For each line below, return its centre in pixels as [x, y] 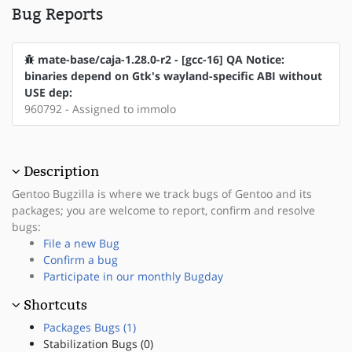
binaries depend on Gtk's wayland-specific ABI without [173, 75]
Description [61, 171]
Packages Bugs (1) [90, 327]
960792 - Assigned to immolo [100, 108]
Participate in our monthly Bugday [133, 276]
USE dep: [48, 92]
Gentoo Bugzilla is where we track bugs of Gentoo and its [162, 193]
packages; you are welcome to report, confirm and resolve [163, 210]
